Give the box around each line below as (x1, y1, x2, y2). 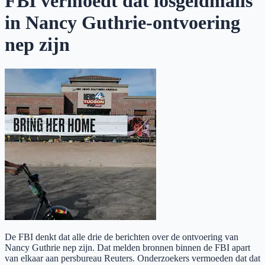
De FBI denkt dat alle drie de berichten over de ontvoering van (5, 231, 238, 242)
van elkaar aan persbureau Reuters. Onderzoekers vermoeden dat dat (5, 253, 260, 263)
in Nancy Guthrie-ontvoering (5, 12, 240, 34)
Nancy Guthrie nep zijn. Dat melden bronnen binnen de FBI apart (5, 242, 250, 253)
